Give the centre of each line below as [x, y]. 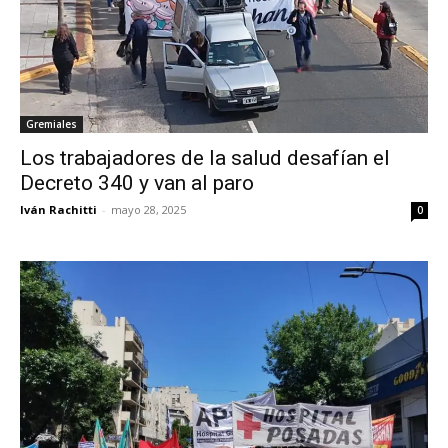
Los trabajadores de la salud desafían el [205, 158]
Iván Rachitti [58, 210]
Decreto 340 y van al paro [137, 183]
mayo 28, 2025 [148, 210]
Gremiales [51, 124]
